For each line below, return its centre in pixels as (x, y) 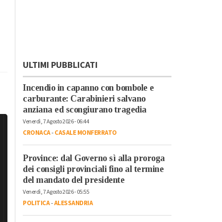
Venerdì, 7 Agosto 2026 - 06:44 (56, 121)
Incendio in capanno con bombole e (88, 87)
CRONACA (37, 133)
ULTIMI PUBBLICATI (60, 65)
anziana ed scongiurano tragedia (85, 109)
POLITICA (36, 203)
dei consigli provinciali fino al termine (93, 169)
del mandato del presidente (74, 180)
